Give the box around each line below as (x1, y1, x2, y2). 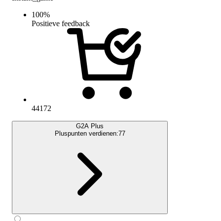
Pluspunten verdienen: (54, 129, 118, 137)
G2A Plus (76, 122, 104, 130)
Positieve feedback (32, 19, 90, 28)
